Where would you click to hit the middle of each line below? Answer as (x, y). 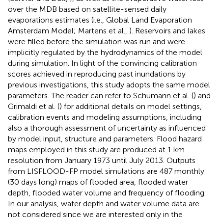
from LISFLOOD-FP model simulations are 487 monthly (106, 171)
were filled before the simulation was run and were (96, 41)
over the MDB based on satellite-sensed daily (87, 9)
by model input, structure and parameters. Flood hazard (105, 138)
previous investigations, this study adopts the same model (109, 84)
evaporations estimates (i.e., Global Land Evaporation (100, 20)
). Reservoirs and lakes (167, 30)
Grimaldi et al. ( (34, 106)
